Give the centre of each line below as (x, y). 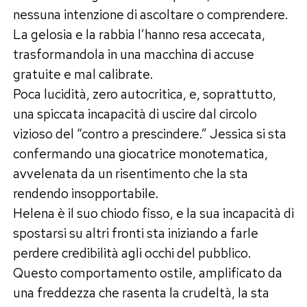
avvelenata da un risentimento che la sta (130, 173)
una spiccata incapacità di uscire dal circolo (135, 113)
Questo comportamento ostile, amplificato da (147, 272)
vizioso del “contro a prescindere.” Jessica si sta (149, 133)
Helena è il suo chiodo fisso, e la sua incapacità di (153, 213)
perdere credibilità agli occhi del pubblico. (132, 253)
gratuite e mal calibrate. (83, 74)
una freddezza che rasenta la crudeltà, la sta (141, 292)
